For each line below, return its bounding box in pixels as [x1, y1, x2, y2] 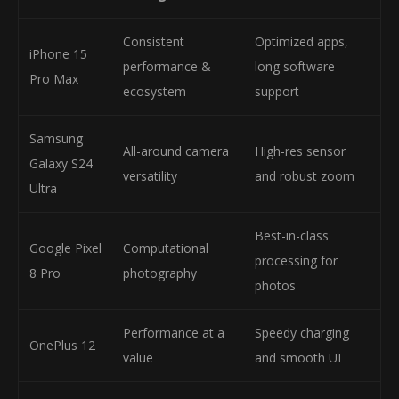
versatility [123, 167, 177, 184]
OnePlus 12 [29, 337, 95, 354]
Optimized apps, [255, 33, 348, 50]
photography [123, 265, 197, 281]
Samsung [29, 130, 83, 147]
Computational [123, 240, 208, 256]
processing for [255, 252, 338, 269]
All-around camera [123, 142, 229, 159]
